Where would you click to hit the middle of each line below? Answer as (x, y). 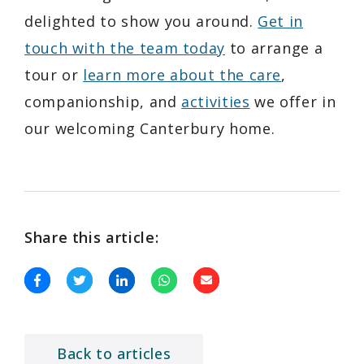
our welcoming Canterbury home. (150, 128)
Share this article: (92, 237)
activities (216, 101)
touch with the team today (125, 48)
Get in (281, 21)
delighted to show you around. (141, 21)
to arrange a (274, 48)
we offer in (293, 101)
